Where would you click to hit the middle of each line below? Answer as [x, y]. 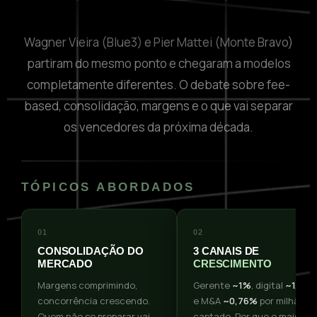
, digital [268, 285]
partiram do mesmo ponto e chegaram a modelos [158, 63]
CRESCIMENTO [232, 263]
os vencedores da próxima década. [158, 127]
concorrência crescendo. [94, 300]
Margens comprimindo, [87, 285]
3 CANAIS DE [226, 250]
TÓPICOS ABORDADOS [108, 187]
